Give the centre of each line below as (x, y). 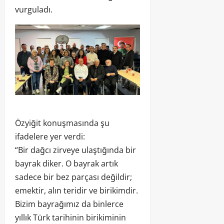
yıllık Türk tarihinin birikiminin (70, 217)
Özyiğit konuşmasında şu (62, 123)
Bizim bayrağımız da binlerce (69, 204)
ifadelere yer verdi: (50, 136)
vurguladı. (34, 10)
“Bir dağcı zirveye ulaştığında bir (75, 150)
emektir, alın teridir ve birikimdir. (76, 190)
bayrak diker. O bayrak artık (66, 163)
